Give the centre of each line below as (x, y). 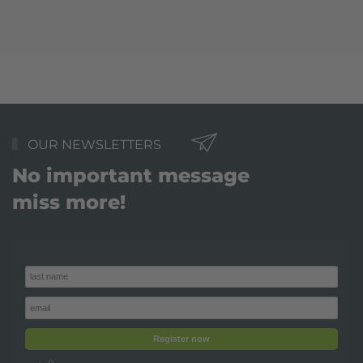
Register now (181, 339)
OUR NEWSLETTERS (92, 144)
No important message (131, 175)
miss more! (69, 202)
